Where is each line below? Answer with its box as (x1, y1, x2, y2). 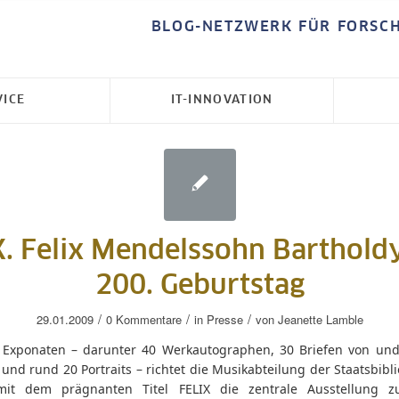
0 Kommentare (105, 311, 182, 328)
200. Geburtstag (94, 273, 305, 299)
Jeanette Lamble (277, 311, 363, 328)
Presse (206, 311, 243, 328)
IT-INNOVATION (170, 94, 273, 106)
